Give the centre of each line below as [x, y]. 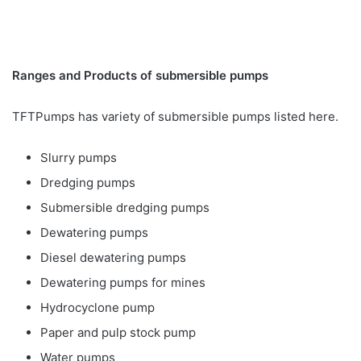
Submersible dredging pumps [125, 208]
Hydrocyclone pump [98, 308]
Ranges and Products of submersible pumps [140, 76]
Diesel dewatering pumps [113, 258]
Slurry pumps [79, 158]
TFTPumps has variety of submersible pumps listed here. [175, 117]
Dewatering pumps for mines [123, 283]
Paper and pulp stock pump [118, 333]
